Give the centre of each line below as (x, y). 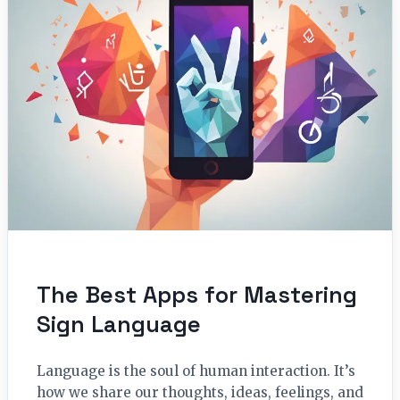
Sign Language (119, 324)
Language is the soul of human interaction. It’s (196, 371)
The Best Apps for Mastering (197, 294)
